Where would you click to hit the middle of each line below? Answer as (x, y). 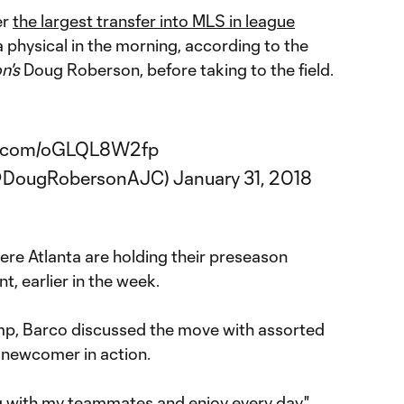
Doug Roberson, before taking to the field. (177, 69)
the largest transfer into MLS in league (154, 21)
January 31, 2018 (242, 178)
